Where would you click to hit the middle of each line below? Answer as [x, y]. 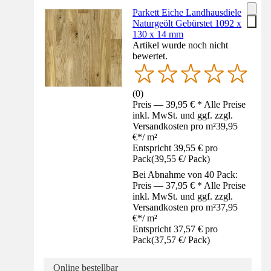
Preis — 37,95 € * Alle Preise [189, 186]
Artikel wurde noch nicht [181, 45]
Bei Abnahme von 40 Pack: [185, 175]
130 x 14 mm [158, 34]
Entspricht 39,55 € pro [175, 148]
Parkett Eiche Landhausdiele [187, 12]
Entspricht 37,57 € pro [175, 229]
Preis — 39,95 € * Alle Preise [189, 105]
